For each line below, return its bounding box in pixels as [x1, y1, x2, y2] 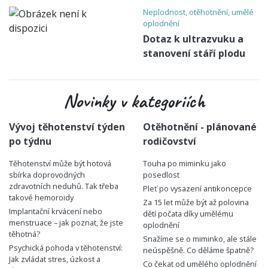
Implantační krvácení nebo [9, 206, 102, 217]
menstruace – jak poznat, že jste [9, 217, 123, 229]
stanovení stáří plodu [143, 47, 245, 60]
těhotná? [9, 229, 40, 240]
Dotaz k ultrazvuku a [143, 32, 243, 46]
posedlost [143, 169, 179, 181]
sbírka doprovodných [9, 169, 85, 181]
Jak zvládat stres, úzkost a [9, 254, 100, 265]
